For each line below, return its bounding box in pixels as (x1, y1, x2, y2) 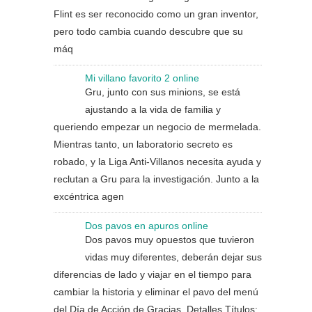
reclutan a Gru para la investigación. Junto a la (54, 173, 259, 185)
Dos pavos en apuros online (85, 220, 208, 231)
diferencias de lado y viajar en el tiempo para (54, 269, 251, 280)
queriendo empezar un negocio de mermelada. (54, 121, 261, 132)
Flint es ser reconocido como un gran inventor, (54, 8, 258, 19)
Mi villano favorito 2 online (85, 72, 199, 84)
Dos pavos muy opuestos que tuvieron (85, 234, 254, 245)
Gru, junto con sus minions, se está (85, 86, 240, 97)
